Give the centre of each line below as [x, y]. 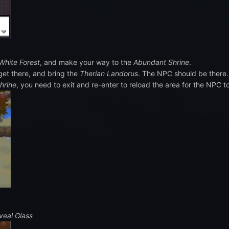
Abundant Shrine [161, 62]
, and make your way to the [87, 62]
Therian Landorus [109, 74]
